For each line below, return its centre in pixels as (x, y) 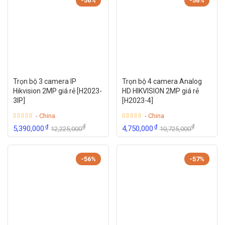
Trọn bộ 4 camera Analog (162, 81)
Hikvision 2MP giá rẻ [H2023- (58, 91)
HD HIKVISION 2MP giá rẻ (160, 91)
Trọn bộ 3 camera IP (45, 81)
